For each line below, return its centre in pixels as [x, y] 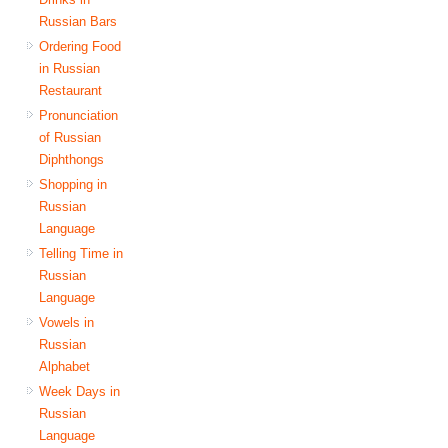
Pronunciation [79, 115]
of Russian [70, 137]
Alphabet [65, 366]
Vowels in [67, 322]
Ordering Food [80, 46]
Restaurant [71, 90]
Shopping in [73, 184]
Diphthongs [72, 159]
